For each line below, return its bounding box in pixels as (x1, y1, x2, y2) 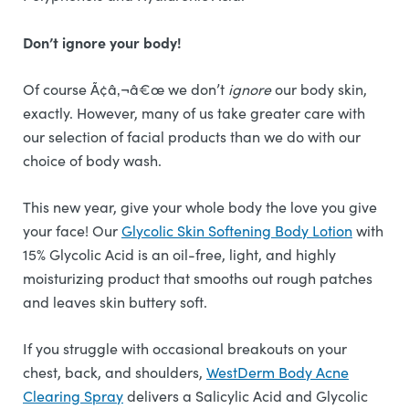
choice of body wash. (23, 151, 165, 170)
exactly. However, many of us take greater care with (23, 103, 365, 122)
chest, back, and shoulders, (23, 362, 206, 382)
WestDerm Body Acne (206, 362, 349, 382)
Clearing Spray (23, 386, 123, 405)
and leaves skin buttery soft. (23, 292, 211, 311)
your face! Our (23, 221, 121, 240)
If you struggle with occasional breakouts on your (23, 339, 347, 358)
